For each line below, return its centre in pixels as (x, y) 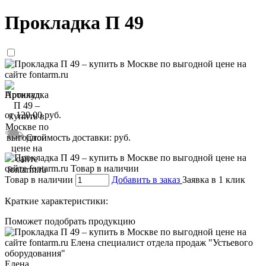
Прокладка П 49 (74, 23)
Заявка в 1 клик (214, 179)
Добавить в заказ (147, 179)
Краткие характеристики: (56, 201)
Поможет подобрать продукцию (70, 221)
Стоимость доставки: (69, 137)
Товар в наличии (39, 179)
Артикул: (23, 94)
